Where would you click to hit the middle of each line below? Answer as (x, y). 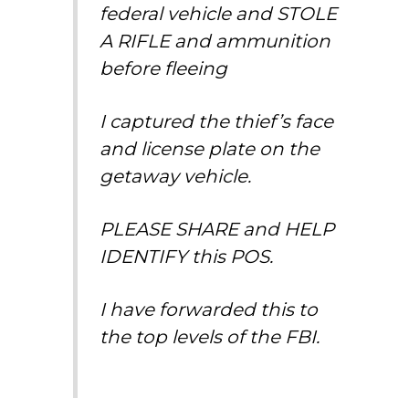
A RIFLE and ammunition (215, 41)
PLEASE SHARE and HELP (217, 229)
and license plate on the (210, 148)
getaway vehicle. (176, 176)
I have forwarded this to (209, 309)
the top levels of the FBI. (210, 336)
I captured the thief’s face (217, 121)
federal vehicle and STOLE (219, 13)
